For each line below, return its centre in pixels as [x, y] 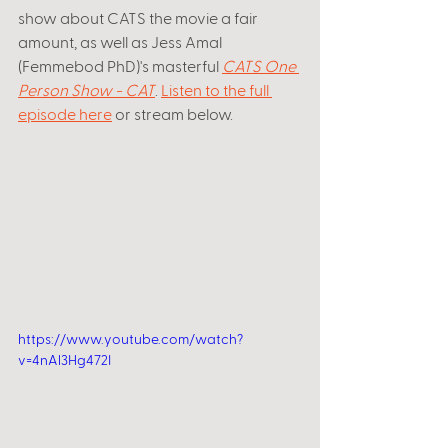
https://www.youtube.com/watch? [130, 338]
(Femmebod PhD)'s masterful [120, 65]
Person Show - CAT [86, 89]
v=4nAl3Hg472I [64, 359]
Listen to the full [216, 89]
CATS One [260, 65]
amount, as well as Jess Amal [121, 41]
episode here [65, 113]
